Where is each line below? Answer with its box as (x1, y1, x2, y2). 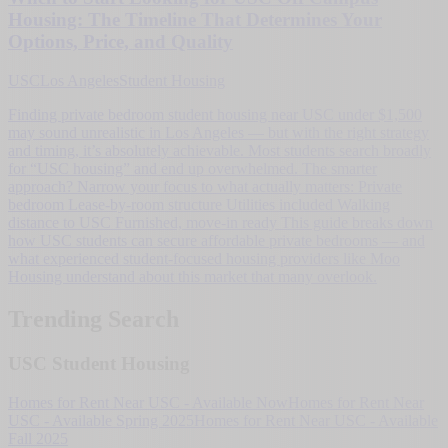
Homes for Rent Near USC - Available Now (8, 393, 288, 411)
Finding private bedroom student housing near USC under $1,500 (8, 106, 422, 123)
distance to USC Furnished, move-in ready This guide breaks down (8, 214, 433, 231)
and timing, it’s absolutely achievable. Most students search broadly (8, 142, 431, 159)
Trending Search (8, 305, 179, 332)
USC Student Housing (8, 352, 190, 374)
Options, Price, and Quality (8, 31, 233, 53)
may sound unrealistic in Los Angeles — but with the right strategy (8, 124, 429, 141)
